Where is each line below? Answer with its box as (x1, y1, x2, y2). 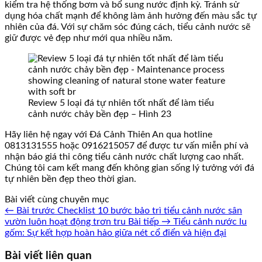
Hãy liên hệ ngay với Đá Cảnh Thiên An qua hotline (5, 129, 212, 139)
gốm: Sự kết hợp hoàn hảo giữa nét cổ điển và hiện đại (5, 227, 226, 237)
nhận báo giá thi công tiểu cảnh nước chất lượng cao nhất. (5, 151, 244, 161)
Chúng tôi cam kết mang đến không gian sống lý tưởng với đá (5, 163, 254, 173)
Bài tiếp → (128, 216, 171, 226)
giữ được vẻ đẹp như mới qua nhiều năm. (5, 33, 173, 43)
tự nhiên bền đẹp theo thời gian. (5, 174, 136, 184)
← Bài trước (5, 205, 55, 215)
